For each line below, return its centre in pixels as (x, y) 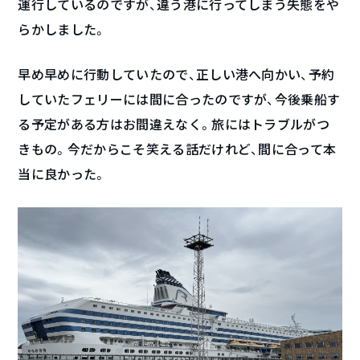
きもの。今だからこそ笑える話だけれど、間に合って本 (177, 149)
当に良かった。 (62, 174)
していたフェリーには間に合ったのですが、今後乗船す (179, 99)
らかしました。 (62, 29)
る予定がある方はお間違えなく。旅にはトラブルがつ (174, 124)
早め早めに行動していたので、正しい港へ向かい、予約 (176, 74)
